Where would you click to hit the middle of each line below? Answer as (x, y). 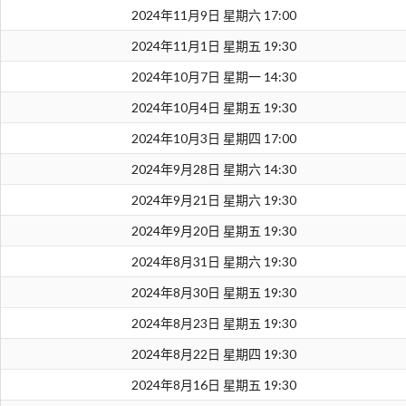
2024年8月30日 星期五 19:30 (213, 293)
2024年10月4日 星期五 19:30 (213, 108)
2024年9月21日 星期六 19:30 (213, 200)
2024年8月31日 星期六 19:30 (213, 262)
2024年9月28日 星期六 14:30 (213, 169)
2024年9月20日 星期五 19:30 (213, 231)
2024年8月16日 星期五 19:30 (213, 385)
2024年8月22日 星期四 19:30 (213, 354)
